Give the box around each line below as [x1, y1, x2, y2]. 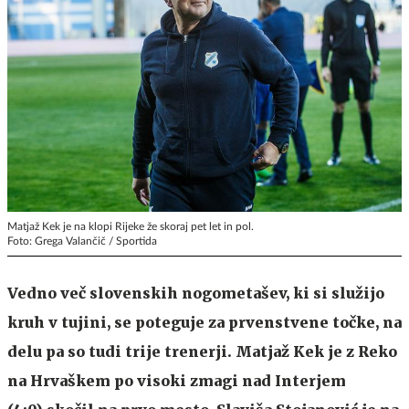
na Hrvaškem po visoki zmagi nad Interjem [7, 371, 346, 390]
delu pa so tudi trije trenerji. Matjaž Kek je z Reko [7, 341, 397, 361]
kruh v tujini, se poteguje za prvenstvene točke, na [7, 312, 402, 331]
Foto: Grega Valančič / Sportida [7, 235, 157, 246]
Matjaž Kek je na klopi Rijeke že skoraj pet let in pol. [7, 220, 254, 232]
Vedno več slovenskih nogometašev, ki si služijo [7, 283, 384, 302]
